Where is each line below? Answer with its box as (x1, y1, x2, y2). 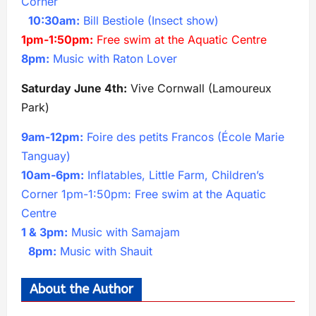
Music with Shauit (56, 243, 152, 258)
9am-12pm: (21, 129, 83, 144)
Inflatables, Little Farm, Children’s (84, 167, 264, 182)
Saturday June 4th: (21, 80, 127, 95)
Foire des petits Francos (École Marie (83, 129, 284, 144)
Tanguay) (21, 148, 71, 163)
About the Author (30, 281, 133, 297)
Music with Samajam (68, 224, 180, 239)
